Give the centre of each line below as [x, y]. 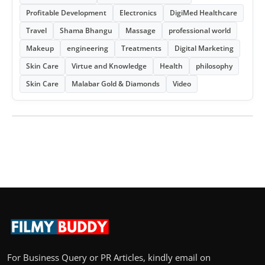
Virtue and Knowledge [109, 66]
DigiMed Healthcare [203, 13]
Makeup [40, 49]
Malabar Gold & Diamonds [116, 84]
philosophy [214, 66]
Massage [140, 31]
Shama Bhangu [86, 31]
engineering [88, 49]
